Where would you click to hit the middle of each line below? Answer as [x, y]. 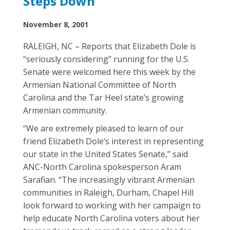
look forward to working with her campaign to [112, 205]
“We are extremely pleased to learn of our [103, 128]
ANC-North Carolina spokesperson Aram [102, 167]
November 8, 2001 [56, 24]
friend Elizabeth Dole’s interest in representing [113, 141]
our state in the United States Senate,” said [106, 154]
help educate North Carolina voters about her [111, 218]
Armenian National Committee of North [100, 85]
